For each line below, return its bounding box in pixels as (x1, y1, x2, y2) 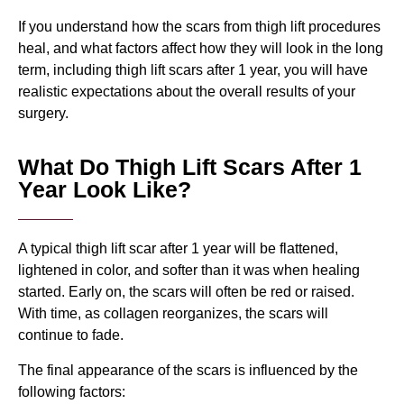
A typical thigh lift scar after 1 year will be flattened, (18, 241, 338, 257)
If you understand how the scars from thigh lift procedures (18, 19, 381, 35)
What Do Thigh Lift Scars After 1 (18, 153, 362, 179)
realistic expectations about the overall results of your (18, 84, 355, 100)
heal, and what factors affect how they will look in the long (18, 41, 383, 57)
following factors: (18, 383, 125, 399)
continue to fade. (18, 327, 124, 344)
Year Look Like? (18, 176, 191, 202)
